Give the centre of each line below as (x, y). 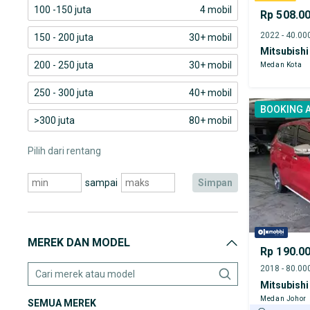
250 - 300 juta (64, 93)
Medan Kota (281, 65)
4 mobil (216, 10)
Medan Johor (283, 299)
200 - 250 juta (64, 65)
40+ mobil (210, 93)
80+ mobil (210, 120)
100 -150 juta (63, 10)
